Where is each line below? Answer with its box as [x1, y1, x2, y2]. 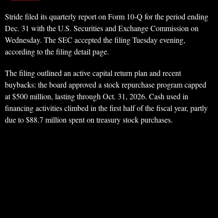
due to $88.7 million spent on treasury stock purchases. [5, 114, 173, 125]
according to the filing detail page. [5, 46, 109, 57]
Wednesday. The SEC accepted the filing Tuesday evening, [5, 35, 185, 45]
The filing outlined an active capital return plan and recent [5, 68, 181, 78]
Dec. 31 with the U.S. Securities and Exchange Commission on [5, 23, 199, 34]
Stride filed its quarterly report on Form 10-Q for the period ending [5, 11, 208, 22]
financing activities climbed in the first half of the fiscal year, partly [5, 103, 208, 113]
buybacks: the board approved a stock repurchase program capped [5, 79, 206, 90]
